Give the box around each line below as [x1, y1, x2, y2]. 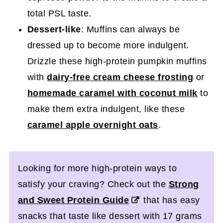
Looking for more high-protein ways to [17, 163, 177, 173]
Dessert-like [27, 24, 81, 34]
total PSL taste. [27, 8, 92, 18]
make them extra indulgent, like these [27, 104, 185, 114]
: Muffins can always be [81, 24, 180, 34]
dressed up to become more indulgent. [27, 40, 189, 50]
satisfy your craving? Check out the [17, 179, 169, 189]
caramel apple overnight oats [27, 119, 158, 130]
